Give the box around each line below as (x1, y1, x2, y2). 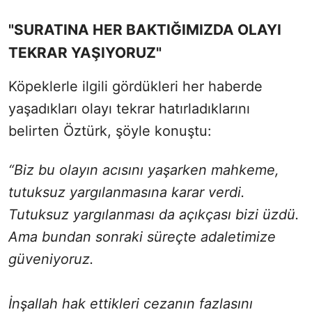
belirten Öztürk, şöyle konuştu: (8, 122, 212, 139)
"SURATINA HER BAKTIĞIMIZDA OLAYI (8, 20, 281, 38)
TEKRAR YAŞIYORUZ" (8, 43, 162, 61)
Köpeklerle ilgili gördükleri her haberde (8, 77, 263, 95)
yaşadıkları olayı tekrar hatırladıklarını (8, 100, 250, 117)
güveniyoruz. (8, 250, 94, 267)
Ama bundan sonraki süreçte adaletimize (8, 228, 276, 245)
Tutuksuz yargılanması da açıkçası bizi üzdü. (8, 205, 299, 223)
